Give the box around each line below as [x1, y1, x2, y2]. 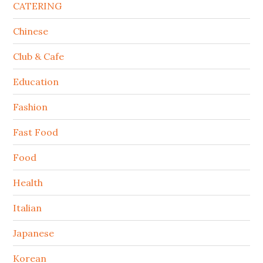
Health [13, 176, 43, 188]
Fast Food [13, 126, 59, 138]
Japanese [13, 227, 55, 239]
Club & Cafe [13, 50, 65, 62]
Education [13, 75, 59, 87]
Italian [13, 201, 42, 214]
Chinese [13, 25, 49, 37]
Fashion [13, 100, 48, 113]
